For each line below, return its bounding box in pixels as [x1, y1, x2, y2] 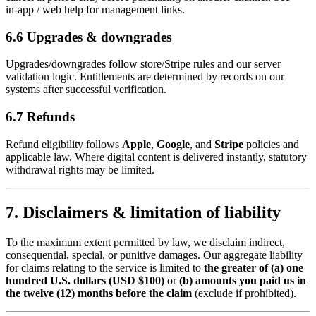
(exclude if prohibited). [192, 286, 296, 299]
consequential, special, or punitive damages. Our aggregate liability [6, 248, 303, 261]
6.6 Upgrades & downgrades [6, 29, 171, 44]
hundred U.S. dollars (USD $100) [6, 274, 164, 286]
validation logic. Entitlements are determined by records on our [6, 71, 284, 83]
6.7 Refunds [6, 109, 75, 125]
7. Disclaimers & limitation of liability [6, 202, 281, 221]
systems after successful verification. [6, 83, 166, 96]
